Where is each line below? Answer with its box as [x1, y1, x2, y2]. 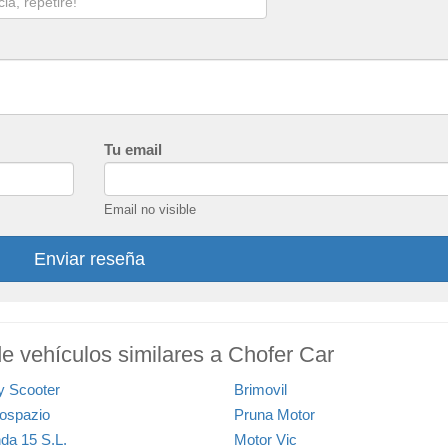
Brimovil [233, 380, 287, 398]
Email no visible [104, 201, 196, 217]
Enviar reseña [33, 248, 145, 269]
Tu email [104, 140, 162, 158]
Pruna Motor [233, 405, 315, 423]
